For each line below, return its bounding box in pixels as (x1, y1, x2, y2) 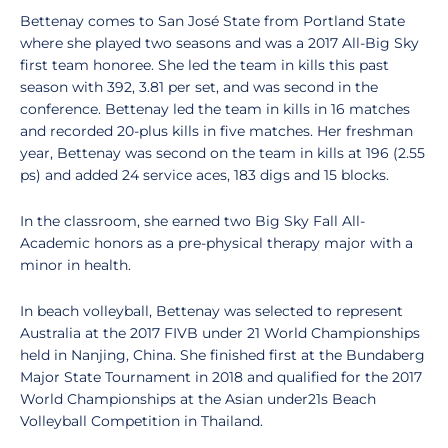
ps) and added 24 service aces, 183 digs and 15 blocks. (20, 166, 389, 184)
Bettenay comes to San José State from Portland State (20, 12, 405, 30)
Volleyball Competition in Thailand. (20, 412, 263, 430)
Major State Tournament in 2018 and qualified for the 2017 (20, 368, 422, 386)
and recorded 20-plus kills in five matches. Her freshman (20, 122, 413, 140)
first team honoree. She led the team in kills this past (20, 56, 389, 74)
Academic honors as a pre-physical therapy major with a (20, 234, 413, 252)
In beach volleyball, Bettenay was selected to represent (20, 302, 403, 320)
